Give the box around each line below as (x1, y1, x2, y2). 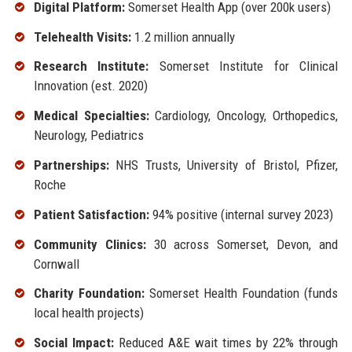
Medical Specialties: (33, 108, 149, 124)
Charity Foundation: (33, 285, 145, 302)
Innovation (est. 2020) (33, 78, 148, 94)
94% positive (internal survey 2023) (148, 206, 333, 222)
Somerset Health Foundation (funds (144, 285, 339, 302)
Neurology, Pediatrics (33, 127, 144, 144)
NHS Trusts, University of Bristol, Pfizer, (108, 156, 339, 173)
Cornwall (33, 255, 79, 272)
